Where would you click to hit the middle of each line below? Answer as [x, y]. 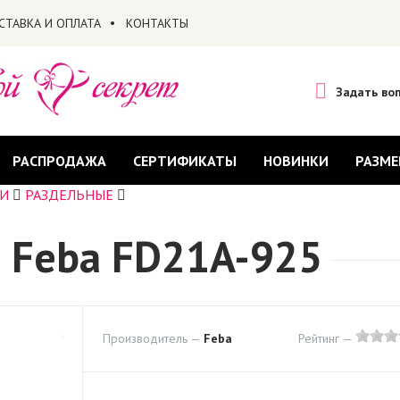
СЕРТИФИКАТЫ [184, 161]
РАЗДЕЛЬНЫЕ [69, 195]
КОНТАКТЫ [157, 23]
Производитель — [153, 338]
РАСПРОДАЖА [59, 161]
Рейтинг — [326, 338]
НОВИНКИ [296, 161]
